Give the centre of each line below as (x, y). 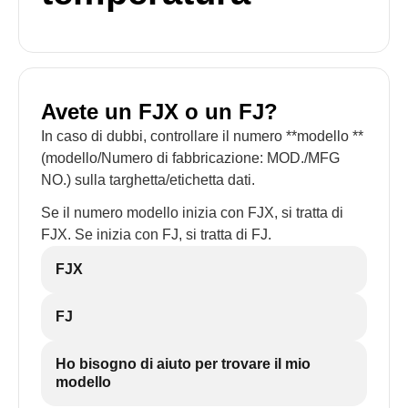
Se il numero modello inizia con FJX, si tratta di (192, 213)
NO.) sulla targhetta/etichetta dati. (148, 180)
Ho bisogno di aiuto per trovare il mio (183, 364)
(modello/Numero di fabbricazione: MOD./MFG (190, 158)
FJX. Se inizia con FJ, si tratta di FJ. (156, 235)
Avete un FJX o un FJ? (159, 112)
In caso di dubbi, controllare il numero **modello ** (202, 136)
